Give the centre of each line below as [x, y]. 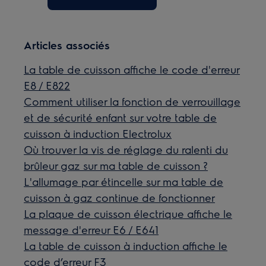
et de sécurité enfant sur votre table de [121, 117]
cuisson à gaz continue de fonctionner [120, 197]
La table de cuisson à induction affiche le [126, 246]
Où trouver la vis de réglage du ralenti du [126, 149]
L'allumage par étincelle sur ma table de [124, 181]
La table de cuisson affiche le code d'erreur [132, 69]
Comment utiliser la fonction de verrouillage [132, 101]
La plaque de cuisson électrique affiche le [128, 213]
